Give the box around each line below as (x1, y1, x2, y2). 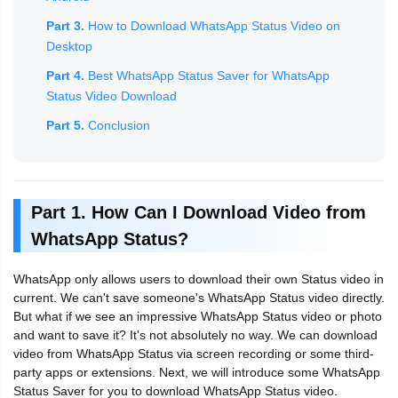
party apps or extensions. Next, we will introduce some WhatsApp (13, 364, 380, 379)
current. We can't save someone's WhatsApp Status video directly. (13, 290, 385, 305)
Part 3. (46, 18, 84, 33)
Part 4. (46, 68, 84, 83)
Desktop (46, 38, 92, 53)
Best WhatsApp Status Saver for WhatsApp (84, 68, 330, 83)
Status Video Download (46, 88, 177, 103)
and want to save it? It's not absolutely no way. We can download (13, 327, 378, 342)
